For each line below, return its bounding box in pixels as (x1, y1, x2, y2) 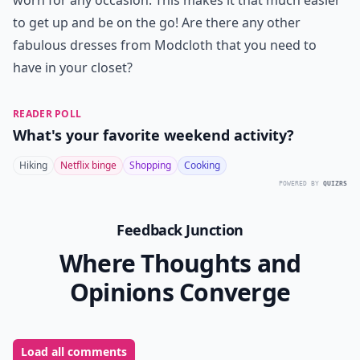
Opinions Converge (69, 276, 291, 309)
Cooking (184, 158, 220, 172)
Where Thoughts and (59, 247, 301, 280)
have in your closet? (13, 59, 133, 76)
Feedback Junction (117, 220, 243, 239)
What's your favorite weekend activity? (13, 125, 294, 145)
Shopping (129, 158, 171, 172)
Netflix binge (60, 158, 117, 172)
